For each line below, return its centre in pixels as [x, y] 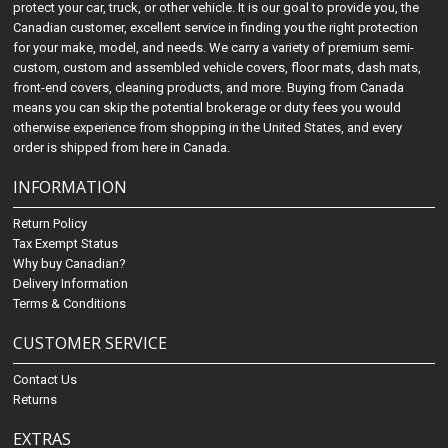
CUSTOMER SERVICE [90, 343]
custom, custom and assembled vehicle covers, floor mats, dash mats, [217, 68]
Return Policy [50, 224]
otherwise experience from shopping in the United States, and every [208, 128]
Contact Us [45, 380]
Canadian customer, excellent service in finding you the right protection [216, 28]
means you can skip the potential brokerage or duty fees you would [207, 108]
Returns [35, 400]
